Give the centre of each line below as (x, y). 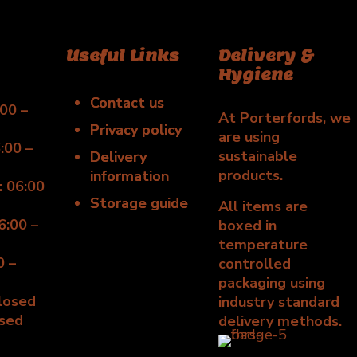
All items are (263, 207)
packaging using (272, 283)
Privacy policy (136, 130)
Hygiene (256, 75)
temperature (263, 245)
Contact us (127, 103)
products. (251, 176)
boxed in (248, 226)
